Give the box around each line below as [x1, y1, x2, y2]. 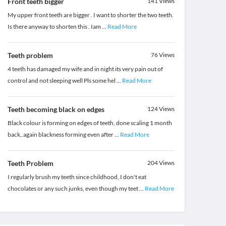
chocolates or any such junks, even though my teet [7, 185, 139, 193]
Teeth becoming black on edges [7, 105, 104, 114]
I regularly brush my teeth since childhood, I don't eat [7, 173, 146, 181]
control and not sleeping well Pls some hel [7, 77, 117, 85]
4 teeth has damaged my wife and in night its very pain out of [7, 65, 163, 73]
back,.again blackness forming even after [7, 131, 115, 139]
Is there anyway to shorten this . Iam [7, 23, 102, 31]
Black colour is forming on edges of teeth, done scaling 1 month [7, 119, 172, 127]
